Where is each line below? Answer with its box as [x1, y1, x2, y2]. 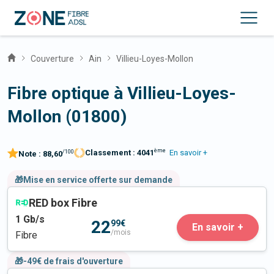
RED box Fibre [29, 196, 97, 210]
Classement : [85, 148, 137, 158]
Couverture [31, 54, 74, 64]
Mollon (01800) [7, 106, 127, 127]
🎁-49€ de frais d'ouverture [15, 256, 123, 267]
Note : [18, 149, 43, 159]
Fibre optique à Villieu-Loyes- [7, 83, 236, 103]
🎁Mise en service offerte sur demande [15, 175, 172, 185]
